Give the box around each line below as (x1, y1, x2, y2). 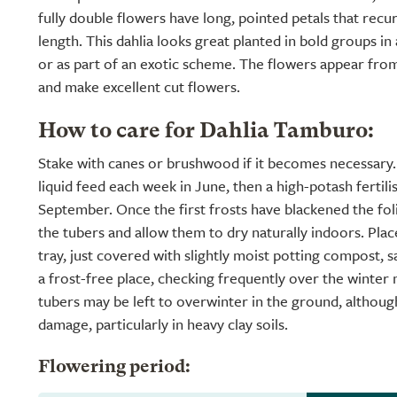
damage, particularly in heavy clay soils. (38, 313, 288, 335)
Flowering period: (38, 359, 191, 377)
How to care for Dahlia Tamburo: (38, 121, 374, 143)
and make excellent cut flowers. (38, 75, 240, 97)
